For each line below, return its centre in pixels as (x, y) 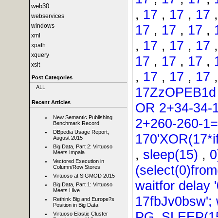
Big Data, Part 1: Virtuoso (83, 185)
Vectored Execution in (79, 161)
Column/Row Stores (77, 167)
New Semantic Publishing (83, 118)
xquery (40, 55)
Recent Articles (51, 102)
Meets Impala (69, 153)
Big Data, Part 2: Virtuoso (83, 147)
